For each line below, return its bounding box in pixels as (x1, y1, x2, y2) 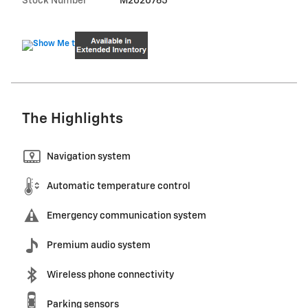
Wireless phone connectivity (47, 269, 174, 280)
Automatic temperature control (47, 181, 190, 191)
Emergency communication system (47, 210, 206, 221)
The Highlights (22, 111, 123, 126)
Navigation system (47, 151, 131, 162)
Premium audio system (47, 240, 151, 250)
